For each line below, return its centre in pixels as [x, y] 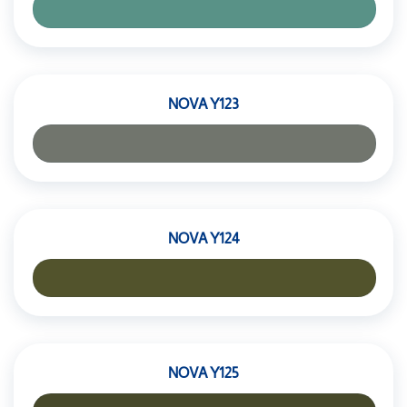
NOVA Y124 [203, 238]
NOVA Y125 [203, 373]
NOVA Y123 [203, 104]
